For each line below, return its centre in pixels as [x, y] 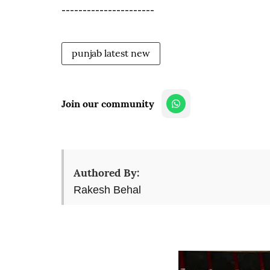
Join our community [108, 104]
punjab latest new [111, 53]
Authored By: [106, 173]
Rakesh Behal [107, 190]
